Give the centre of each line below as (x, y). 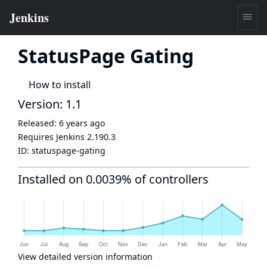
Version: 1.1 (50, 104)
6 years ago (82, 123)
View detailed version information (85, 257)
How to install (60, 85)
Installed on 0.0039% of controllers (113, 179)
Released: (38, 123)
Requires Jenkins (52, 137)
